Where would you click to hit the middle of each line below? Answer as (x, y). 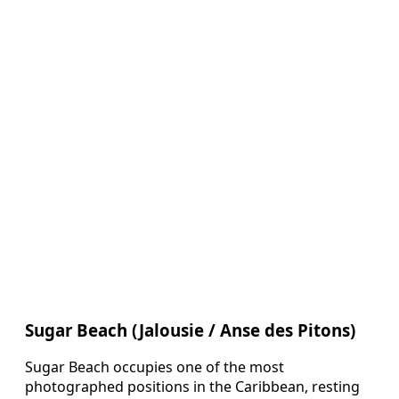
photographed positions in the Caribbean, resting (192, 387)
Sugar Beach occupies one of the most (155, 367)
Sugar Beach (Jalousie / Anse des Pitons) (190, 330)
